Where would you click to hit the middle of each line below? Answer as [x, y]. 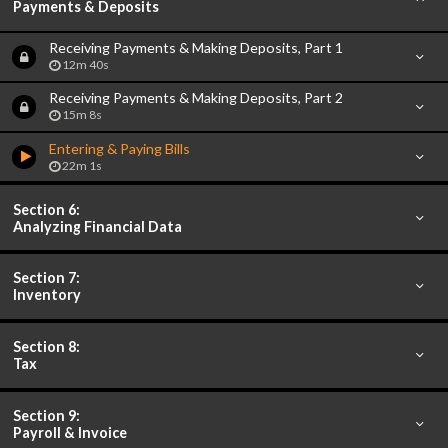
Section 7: [47, 278]
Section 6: [47, 209]
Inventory [47, 295]
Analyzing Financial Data [98, 226]
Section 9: [47, 415]
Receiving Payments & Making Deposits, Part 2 [195, 98]
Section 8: [47, 347]
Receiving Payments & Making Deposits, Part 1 [195, 48]
